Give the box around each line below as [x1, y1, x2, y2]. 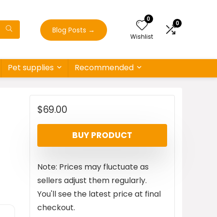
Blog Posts [52, 25, 88, 35]
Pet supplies [8, 62, 54, 74]
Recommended [75, 62, 134, 74]
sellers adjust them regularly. [37, 175, 147, 186]
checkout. [37, 202, 75, 214]
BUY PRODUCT [72, 129, 132, 141]
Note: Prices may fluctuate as [37, 161, 149, 173]
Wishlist [130, 32, 153, 41]
